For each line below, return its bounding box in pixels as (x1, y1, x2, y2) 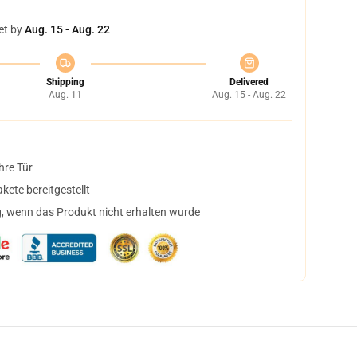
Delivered (229, 76, 269, 88)
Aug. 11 (48, 89, 82, 100)
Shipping (45, 76, 84, 88)
